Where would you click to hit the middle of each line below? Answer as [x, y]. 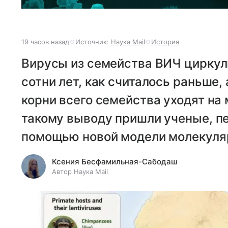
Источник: [93, 42]
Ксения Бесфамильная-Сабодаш [115, 162]
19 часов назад [45, 42]
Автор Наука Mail [80, 172]
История [165, 42]
